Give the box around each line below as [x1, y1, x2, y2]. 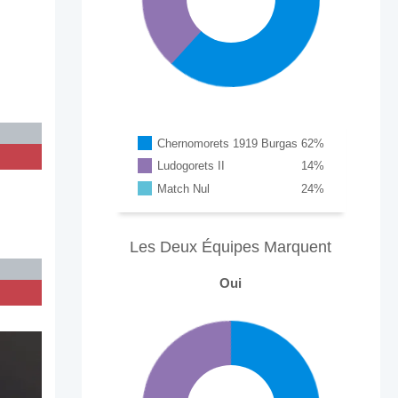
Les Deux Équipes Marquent [130, 237, 332, 256]
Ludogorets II [157, 159, 226, 173]
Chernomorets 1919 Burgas [157, 136, 298, 150]
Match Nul [157, 181, 211, 195]
